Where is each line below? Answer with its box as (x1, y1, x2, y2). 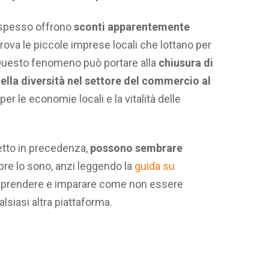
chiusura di (159, 56, 213, 69)
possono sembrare (88, 142, 183, 155)
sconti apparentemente (71, 20, 190, 33)
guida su (134, 160, 175, 173)
